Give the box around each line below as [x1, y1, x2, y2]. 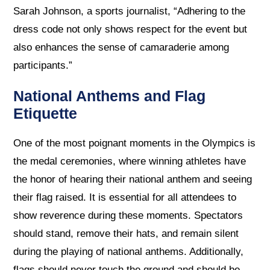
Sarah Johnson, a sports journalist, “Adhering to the [13, 5, 246, 17]
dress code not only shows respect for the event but [13, 23, 248, 35]
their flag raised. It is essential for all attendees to [13, 192, 237, 204]
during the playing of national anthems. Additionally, [13, 246, 244, 258]
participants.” [13, 59, 73, 71]
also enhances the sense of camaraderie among [13, 41, 230, 53]
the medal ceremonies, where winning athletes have [13, 155, 246, 168]
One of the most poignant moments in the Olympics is [13, 137, 256, 149]
